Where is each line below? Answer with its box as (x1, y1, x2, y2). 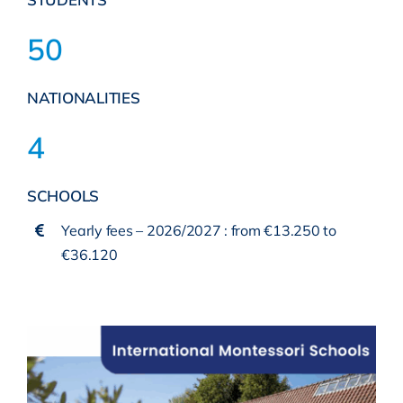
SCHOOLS (26, 185, 100, 205)
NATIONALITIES (26, 87, 140, 107)
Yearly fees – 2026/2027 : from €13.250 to (61, 220, 336, 239)
